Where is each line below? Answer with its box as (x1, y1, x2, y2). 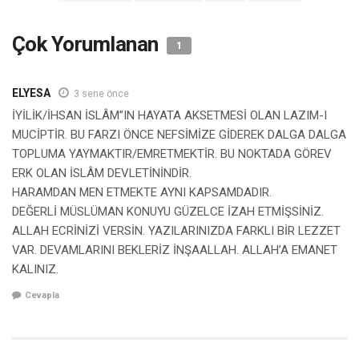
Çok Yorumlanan (12, 31, 163, 56)
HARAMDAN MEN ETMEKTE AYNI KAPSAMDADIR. (12, 184, 272, 200)
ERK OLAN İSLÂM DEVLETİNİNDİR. (12, 165, 192, 180)
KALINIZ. (12, 261, 58, 276)
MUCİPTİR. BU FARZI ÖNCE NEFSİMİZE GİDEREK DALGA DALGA (12, 127, 346, 142)
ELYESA (12, 86, 50, 99)
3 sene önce (74, 87, 129, 99)
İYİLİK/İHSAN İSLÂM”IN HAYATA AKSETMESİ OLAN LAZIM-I (12, 107, 327, 123)
